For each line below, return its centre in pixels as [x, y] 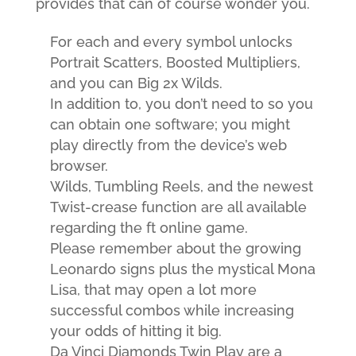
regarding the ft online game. [149, 228]
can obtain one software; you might [170, 124]
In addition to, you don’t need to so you [181, 104]
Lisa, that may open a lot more [153, 290]
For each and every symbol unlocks [171, 42]
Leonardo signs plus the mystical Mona [182, 269]
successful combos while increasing [172, 310]
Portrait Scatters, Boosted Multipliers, [175, 62]
